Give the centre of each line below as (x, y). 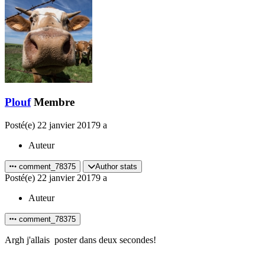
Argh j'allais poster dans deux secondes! (80, 240)
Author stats (116, 167)
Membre (54, 102)
